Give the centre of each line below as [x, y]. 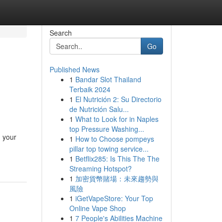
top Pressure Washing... [107, 129]
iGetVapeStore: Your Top [114, 198]
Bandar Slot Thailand [108, 79]
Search [60, 33]
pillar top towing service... [109, 149]
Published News [74, 69]
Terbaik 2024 [90, 89]
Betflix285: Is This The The [117, 159]
